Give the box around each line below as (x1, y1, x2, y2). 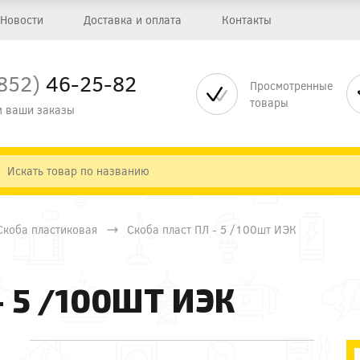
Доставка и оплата (84, 12, 182, 27)
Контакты (222, 12, 272, 27)
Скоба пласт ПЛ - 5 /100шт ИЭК (127, 222, 297, 237)
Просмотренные (250, 77, 333, 93)
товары (250, 94, 288, 110)
